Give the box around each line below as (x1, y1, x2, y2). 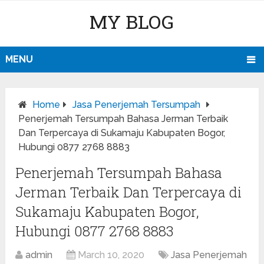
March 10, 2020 (78, 249, 145, 261)
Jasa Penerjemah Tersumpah (72, 99, 201, 111)
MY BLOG (90, 9, 174, 34)
